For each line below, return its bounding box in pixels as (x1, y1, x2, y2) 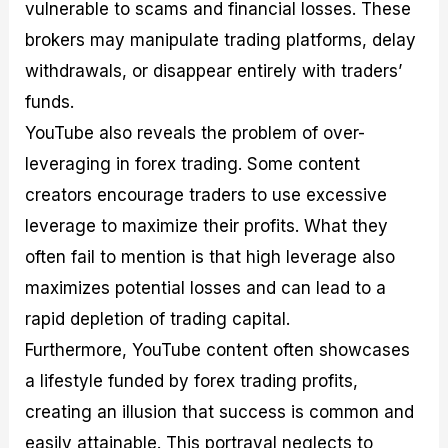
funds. (25, 91, 75, 112)
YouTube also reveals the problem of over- (25, 122, 366, 143)
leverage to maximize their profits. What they (25, 215, 389, 236)
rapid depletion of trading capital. (25, 308, 291, 329)
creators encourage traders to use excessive (25, 184, 388, 205)
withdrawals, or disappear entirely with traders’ (25, 60, 403, 81)
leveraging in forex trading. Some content (25, 153, 361, 174)
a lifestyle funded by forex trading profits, (25, 370, 359, 391)
